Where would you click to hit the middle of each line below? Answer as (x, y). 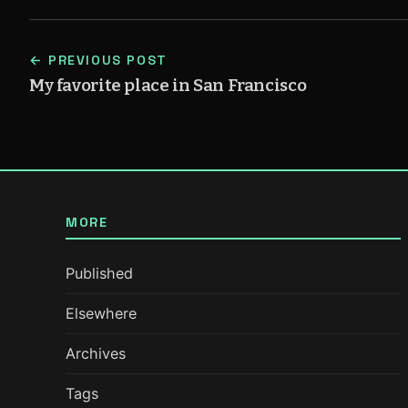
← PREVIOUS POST (98, 61)
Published (99, 274)
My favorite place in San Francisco (168, 86)
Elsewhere (101, 314)
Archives (96, 354)
